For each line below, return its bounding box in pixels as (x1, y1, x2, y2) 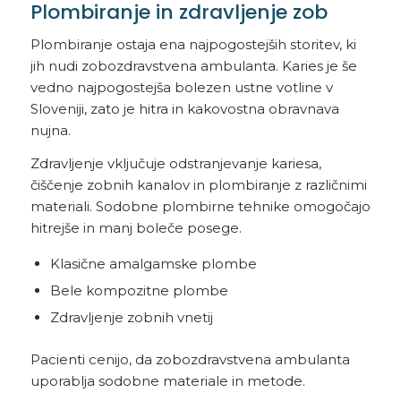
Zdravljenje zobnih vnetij (49, 308, 213, 326)
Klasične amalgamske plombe (49, 254, 257, 272)
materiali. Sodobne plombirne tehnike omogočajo (30, 197, 371, 215)
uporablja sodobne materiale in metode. (30, 371, 305, 389)
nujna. (30, 122, 71, 140)
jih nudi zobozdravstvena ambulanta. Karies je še (30, 57, 357, 75)
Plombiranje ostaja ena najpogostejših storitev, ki (30, 36, 356, 54)
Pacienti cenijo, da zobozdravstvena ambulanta (30, 350, 350, 368)
